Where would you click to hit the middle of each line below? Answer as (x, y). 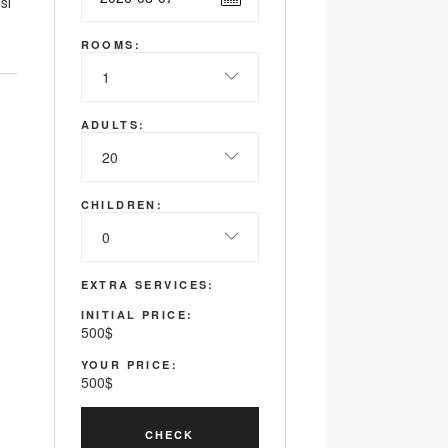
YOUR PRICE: (129, 364)
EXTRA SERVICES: (147, 284)
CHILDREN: (122, 204)
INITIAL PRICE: (137, 314)
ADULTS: (113, 124)
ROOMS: (111, 44)
